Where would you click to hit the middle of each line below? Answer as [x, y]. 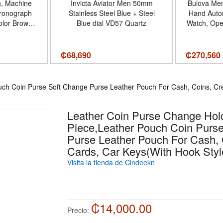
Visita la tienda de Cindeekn [111, 162]
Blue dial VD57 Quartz [112, 23]
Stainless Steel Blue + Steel [111, 13]
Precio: [78, 210]
